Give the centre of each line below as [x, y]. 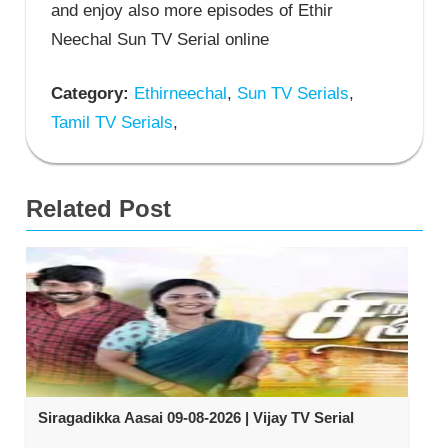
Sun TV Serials [290, 94]
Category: [90, 94]
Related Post [98, 209]
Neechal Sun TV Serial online [160, 39]
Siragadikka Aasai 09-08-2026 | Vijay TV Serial [195, 418]
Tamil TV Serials [112, 123]
